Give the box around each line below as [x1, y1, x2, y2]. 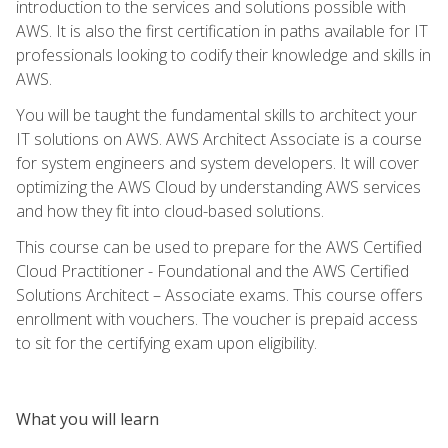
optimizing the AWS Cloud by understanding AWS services [16, 175, 421, 198]
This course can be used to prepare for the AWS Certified [16, 235, 422, 258]
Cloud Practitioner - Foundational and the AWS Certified [16, 259, 409, 282]
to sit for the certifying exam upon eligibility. [16, 331, 317, 354]
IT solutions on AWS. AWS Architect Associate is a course [16, 127, 422, 150]
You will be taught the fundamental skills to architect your [16, 103, 417, 126]
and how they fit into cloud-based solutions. [16, 199, 324, 222]
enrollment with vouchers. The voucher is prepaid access [16, 307, 418, 330]
